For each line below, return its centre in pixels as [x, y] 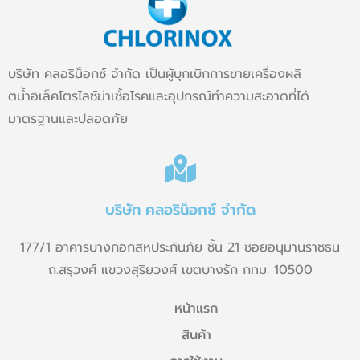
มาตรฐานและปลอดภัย [68, 119]
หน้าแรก [196, 309]
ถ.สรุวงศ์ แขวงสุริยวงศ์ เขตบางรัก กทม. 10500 [180, 270]
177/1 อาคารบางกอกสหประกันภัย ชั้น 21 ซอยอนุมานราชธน [180, 248]
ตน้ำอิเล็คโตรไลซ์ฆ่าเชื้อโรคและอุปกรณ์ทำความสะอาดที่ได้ [159, 97]
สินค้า [196, 335]
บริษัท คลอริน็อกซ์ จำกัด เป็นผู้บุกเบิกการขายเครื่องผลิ [155, 74]
